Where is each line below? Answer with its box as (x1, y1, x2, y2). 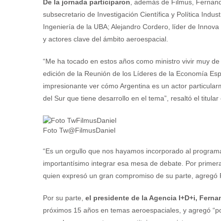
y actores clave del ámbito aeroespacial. (43, 35, 168, 43)
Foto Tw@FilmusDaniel (43, 126, 115, 134)
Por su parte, (43, 193, 85, 202)
